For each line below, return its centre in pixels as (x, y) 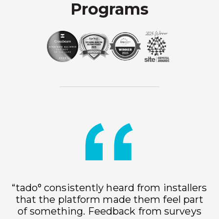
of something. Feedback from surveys (109, 211)
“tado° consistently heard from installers (109, 187)
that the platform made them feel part (109, 199)
